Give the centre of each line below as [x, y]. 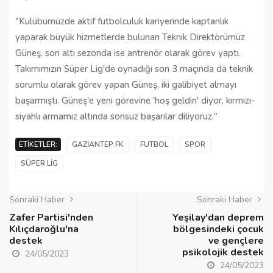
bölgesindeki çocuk [218, 229]
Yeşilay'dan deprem [218, 217]
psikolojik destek [223, 252]
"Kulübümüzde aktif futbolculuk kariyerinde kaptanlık [122, 21]
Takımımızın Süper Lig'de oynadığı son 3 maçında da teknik [134, 69]
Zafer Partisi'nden [51, 217]
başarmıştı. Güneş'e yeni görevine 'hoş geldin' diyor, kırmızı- [135, 100]
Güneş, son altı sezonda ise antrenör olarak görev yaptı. [128, 53]
